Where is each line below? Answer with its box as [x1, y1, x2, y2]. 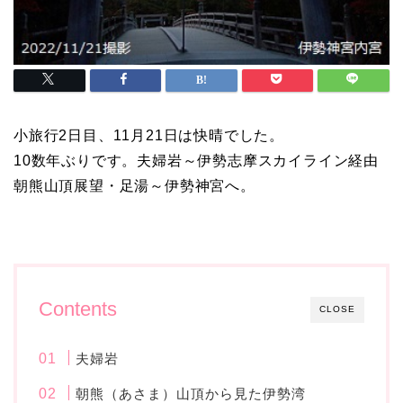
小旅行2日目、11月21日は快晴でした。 [13, 128, 284, 144]
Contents [39, 298, 117, 321]
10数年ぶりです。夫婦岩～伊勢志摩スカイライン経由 [13, 153, 379, 169]
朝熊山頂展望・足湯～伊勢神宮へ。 [13, 178, 255, 194]
